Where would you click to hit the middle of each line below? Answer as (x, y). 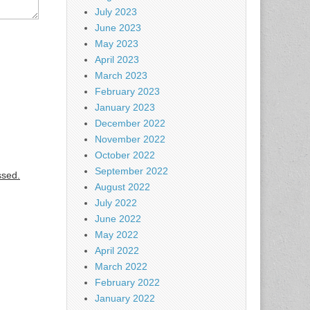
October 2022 (125, 155)
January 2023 (125, 107)
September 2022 (131, 171)
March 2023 (121, 75)
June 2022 (118, 219)
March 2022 (121, 266)
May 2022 (117, 235)
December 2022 (130, 123)
